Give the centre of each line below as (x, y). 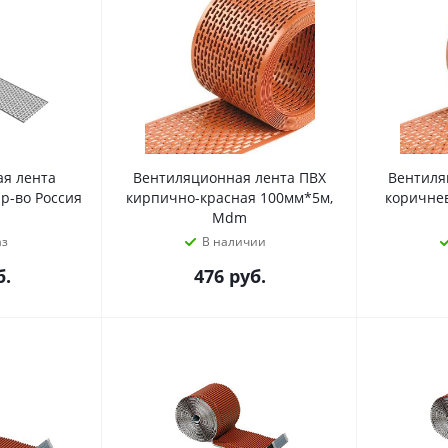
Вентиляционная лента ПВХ (229, 177)
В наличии (233, 241)
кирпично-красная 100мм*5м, (229, 197)
